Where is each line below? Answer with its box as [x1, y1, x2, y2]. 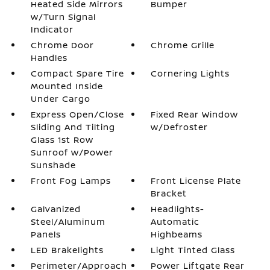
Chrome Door [30, 39, 94, 51]
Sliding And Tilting [30, 121, 115, 133]
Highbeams [151, 228, 203, 240]
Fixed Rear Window [151, 108, 239, 120]
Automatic [151, 215, 200, 227]
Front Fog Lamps [30, 174, 111, 186]
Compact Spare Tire [30, 67, 124, 79]
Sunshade [30, 159, 76, 171]
